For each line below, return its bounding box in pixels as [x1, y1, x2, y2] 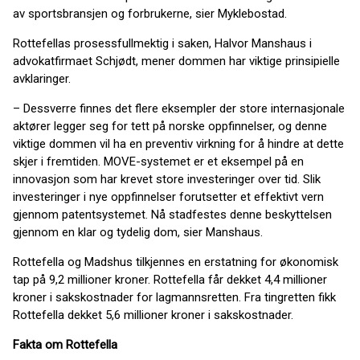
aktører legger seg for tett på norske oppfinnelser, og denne [13, 119, 327, 133]
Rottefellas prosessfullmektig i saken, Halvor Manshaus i [13, 36, 312, 51]
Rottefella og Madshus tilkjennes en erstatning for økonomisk [13, 255, 338, 269]
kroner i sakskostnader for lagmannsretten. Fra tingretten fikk [13, 290, 336, 305]
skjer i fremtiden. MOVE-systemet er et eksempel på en [13, 154, 304, 169]
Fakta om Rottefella [13, 337, 117, 352]
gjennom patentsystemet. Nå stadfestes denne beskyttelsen [13, 207, 332, 222]
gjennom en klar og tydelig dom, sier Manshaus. [13, 225, 263, 239]
